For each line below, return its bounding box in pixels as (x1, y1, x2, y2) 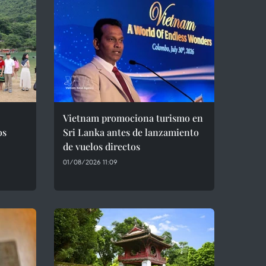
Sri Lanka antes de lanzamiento (63, 126, 199, 138)
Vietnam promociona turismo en (63, 112, 203, 124)
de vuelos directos (63, 140, 140, 153)
